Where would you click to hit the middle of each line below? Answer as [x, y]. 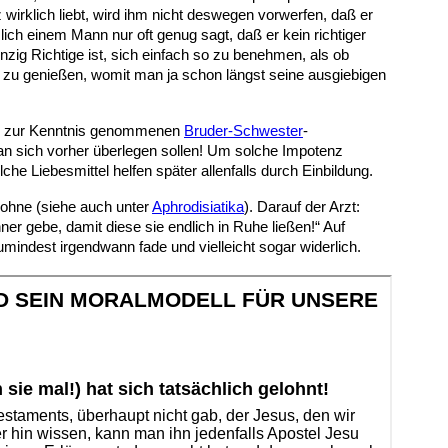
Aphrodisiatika [198, 207]
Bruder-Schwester [243, 131]
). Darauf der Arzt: [302, 207]
